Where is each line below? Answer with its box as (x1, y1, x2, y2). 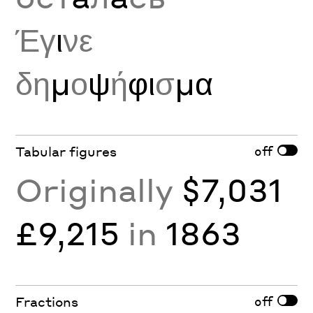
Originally (15, 169, 182, 210)
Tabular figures (15, 143, 117, 160)
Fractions (15, 293, 79, 310)
